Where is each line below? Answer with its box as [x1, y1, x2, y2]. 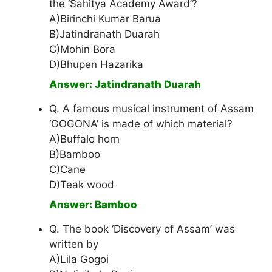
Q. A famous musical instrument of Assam [49, 103, 254, 115]
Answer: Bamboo [49, 199, 137, 211]
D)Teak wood [49, 178, 114, 191]
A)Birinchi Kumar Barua [49, 13, 161, 25]
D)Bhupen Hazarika [49, 58, 143, 71]
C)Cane [49, 163, 86, 176]
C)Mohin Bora [49, 43, 115, 56]
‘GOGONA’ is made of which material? [49, 118, 233, 131]
